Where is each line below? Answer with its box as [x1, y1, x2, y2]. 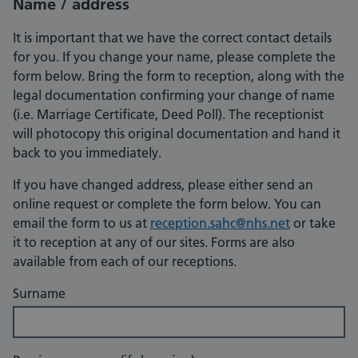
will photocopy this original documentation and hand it [13, 125, 340, 142]
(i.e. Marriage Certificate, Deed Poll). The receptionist [13, 106, 324, 123]
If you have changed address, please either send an [13, 177, 313, 193]
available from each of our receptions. [13, 253, 237, 270]
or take [290, 215, 336, 232]
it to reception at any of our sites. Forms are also [13, 234, 295, 251]
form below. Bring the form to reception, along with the [13, 68, 344, 85]
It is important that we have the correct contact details [13, 30, 332, 46]
